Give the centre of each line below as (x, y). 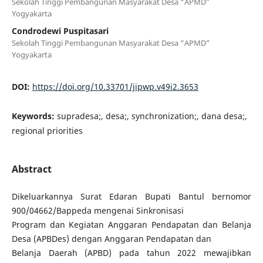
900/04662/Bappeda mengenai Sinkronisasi (97, 210)
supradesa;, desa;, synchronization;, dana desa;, (152, 116)
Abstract (31, 169)
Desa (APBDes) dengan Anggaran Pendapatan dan (111, 238)
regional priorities (47, 130)
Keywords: (34, 116)
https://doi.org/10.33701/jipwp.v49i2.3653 (115, 86)
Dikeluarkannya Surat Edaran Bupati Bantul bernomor (131, 196)
